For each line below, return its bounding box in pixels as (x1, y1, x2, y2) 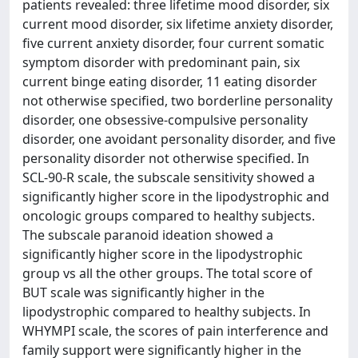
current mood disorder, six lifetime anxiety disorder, (22, 15, 333, 33)
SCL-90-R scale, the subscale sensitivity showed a (22, 169, 315, 186)
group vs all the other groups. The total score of (22, 265, 312, 282)
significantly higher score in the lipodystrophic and (22, 188, 329, 205)
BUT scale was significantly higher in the (22, 284, 265, 301)
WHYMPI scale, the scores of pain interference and (22, 322, 328, 340)
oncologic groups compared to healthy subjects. (22, 207, 315, 225)
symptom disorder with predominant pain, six (22, 54, 300, 71)
